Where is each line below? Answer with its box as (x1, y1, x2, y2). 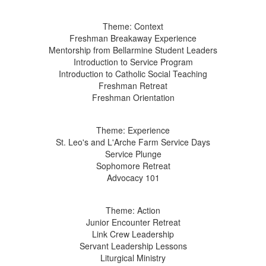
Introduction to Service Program (73, 56, 193, 68)
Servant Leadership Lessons (79, 240, 187, 252)
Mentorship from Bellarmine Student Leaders (49, 44, 217, 56)
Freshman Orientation (91, 91, 175, 104)
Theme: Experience (96, 124, 170, 137)
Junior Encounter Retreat (85, 216, 180, 229)
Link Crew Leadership (92, 228, 174, 240)
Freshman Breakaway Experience (69, 32, 197, 45)
